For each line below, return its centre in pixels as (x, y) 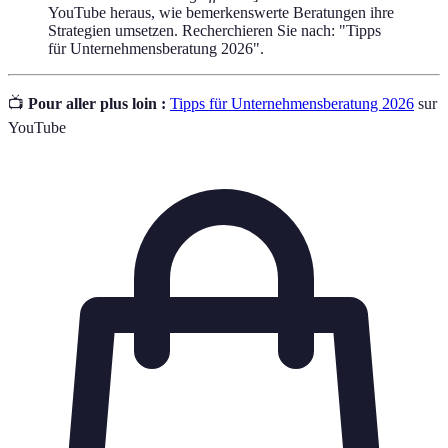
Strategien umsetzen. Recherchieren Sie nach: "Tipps (214, 31)
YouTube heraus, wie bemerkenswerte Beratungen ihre (221, 13)
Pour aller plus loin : (97, 104)
